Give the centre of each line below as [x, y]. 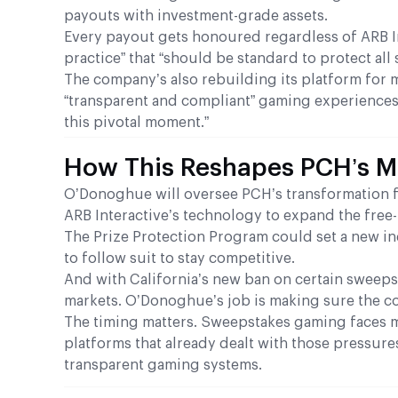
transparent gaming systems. [163, 366]
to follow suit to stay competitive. [179, 259]
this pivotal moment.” [136, 123]
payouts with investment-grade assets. [196, 16]
